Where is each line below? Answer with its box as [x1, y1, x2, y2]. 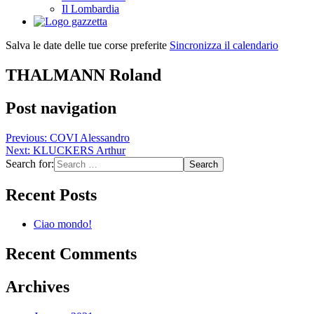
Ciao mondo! [34, 218, 92, 231]
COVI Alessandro [50, 131, 130, 144]
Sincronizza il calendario [170, 39, 278, 51]
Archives [6, 278, 69, 296]
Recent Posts [6, 185, 97, 204]
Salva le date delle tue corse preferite [6, 39, 170, 51]
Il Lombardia [62, 2, 119, 15]
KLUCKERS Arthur [33, 144, 125, 156]
